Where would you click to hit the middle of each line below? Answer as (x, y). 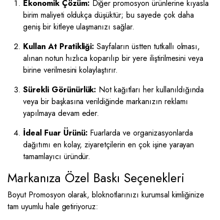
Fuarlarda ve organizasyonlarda (140, 133)
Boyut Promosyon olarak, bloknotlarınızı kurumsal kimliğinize (106, 195)
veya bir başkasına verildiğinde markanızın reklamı (106, 101)
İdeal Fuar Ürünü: (55, 133)
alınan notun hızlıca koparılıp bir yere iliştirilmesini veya (113, 58)
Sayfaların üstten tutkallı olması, (147, 46)
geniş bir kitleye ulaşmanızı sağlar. (79, 27)
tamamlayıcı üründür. (57, 156)
